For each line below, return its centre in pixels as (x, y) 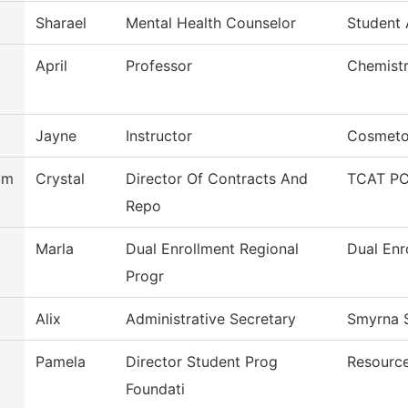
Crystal (60, 179)
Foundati (155, 389)
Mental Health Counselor (211, 23)
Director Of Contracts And (217, 179)
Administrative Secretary (211, 319)
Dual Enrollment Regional (212, 249)
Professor (159, 66)
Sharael (61, 23)
